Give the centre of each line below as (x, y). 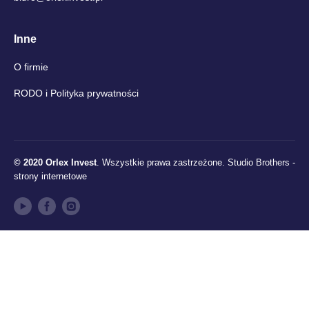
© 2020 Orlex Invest (55, 162)
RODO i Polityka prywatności (76, 93)
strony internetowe (50, 176)
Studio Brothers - (261, 162)
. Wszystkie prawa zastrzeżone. (162, 162)
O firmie (31, 67)
